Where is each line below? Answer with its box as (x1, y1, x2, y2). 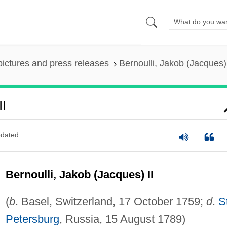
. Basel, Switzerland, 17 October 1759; (15, 195, 206, 208)
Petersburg (5, 212, 59, 225)
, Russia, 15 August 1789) (59, 212, 185, 225)
